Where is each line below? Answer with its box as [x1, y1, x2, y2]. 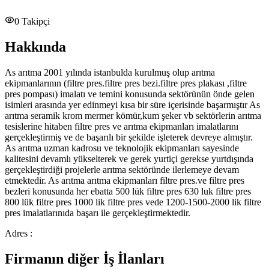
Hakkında [5, 39, 66, 55]
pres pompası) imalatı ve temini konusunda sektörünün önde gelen [5, 89, 255, 100]
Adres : [5, 228, 32, 239]
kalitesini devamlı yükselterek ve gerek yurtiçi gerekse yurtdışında [5, 154, 253, 165]
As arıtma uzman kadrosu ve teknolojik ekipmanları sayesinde [5, 143, 239, 154]
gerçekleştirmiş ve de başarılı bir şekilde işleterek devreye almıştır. [5, 132, 253, 143]
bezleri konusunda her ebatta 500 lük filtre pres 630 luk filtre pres [5, 186, 251, 197]
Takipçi [19, 16, 50, 27]
